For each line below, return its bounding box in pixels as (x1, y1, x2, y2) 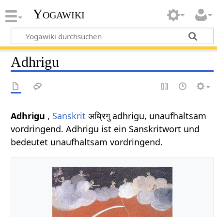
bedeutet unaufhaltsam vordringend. (11, 136, 163, 148)
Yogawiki (32, 6, 85, 22)
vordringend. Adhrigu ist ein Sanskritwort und (11, 123, 200, 135)
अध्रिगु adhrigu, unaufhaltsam (86, 109, 207, 122)
